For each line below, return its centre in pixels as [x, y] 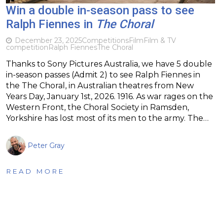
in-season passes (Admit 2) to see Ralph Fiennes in [103, 74]
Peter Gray [46, 145]
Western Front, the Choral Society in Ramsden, [97, 107]
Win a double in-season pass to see [100, 10]
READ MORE [35, 171]
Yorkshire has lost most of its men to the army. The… [107, 118]
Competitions [105, 40]
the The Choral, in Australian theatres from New [100, 85]
